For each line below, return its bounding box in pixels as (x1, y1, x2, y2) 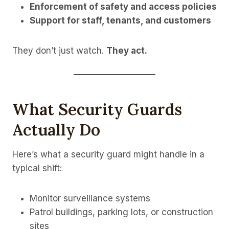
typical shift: (12, 163, 62, 174)
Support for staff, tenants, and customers (30, 15, 211, 26)
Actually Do (12, 119, 100, 140)
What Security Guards (12, 99, 182, 119)
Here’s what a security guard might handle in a (12, 149, 204, 160)
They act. (106, 45, 147, 56)
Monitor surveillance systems (30, 193, 150, 204)
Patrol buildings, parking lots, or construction (30, 207, 213, 218)
